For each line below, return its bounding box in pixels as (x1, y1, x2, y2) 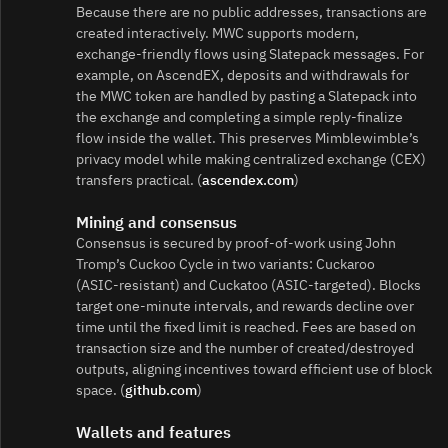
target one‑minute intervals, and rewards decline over (76, 296, 414, 315)
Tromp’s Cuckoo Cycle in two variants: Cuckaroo (76, 254, 375, 273)
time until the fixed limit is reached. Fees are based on (76, 317, 416, 336)
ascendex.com (202, 170, 294, 189)
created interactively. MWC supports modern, (76, 23, 359, 42)
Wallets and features (76, 421, 231, 442)
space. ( (76, 380, 125, 399)
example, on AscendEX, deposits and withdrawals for (76, 65, 409, 84)
